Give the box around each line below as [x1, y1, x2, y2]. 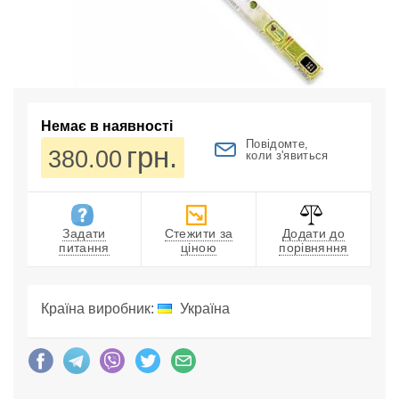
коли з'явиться [246, 149, 329, 163]
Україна [176, 301, 230, 317]
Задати [62, 226, 106, 241]
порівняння [279, 240, 348, 256]
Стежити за [164, 226, 233, 241]
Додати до [281, 226, 346, 241]
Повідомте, [246, 137, 309, 151]
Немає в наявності [41, 118, 173, 134]
